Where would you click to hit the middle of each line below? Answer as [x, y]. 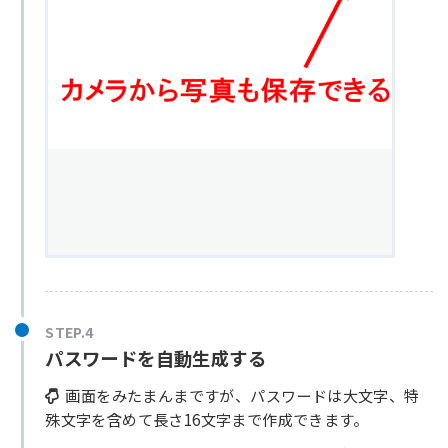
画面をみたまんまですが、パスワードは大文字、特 [239, 395]
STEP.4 [69, 332]
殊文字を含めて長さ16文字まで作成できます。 [207, 419]
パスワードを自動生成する [156, 358]
